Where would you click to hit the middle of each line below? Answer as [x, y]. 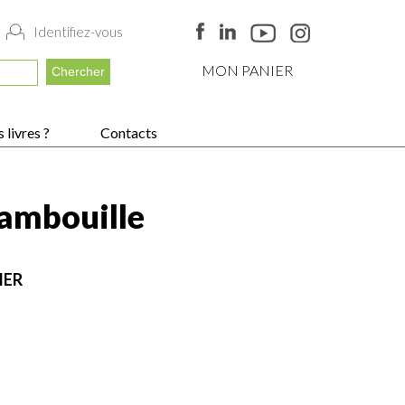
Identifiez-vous [78, 31]
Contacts [127, 132]
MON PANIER [247, 71]
